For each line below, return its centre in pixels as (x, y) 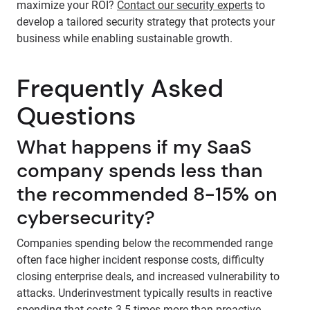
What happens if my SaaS (134, 147)
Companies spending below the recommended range (145, 243)
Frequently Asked (120, 88)
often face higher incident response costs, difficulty (140, 260)
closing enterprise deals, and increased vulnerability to (148, 276)
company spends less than (140, 171)
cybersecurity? (86, 218)
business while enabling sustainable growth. (125, 38)
